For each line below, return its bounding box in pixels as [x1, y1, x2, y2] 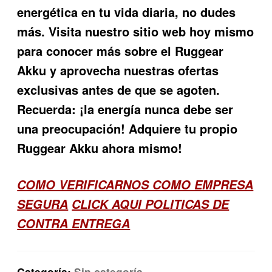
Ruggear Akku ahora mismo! [17, 139, 183, 157]
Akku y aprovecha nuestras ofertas [17, 61, 219, 80]
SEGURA [17, 195, 69, 213]
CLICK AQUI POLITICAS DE [72, 195, 229, 213]
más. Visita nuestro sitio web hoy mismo [17, 22, 254, 41]
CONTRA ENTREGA [17, 215, 131, 233]
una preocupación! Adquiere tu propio [17, 120, 238, 138]
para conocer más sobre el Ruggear [17, 42, 224, 60]
